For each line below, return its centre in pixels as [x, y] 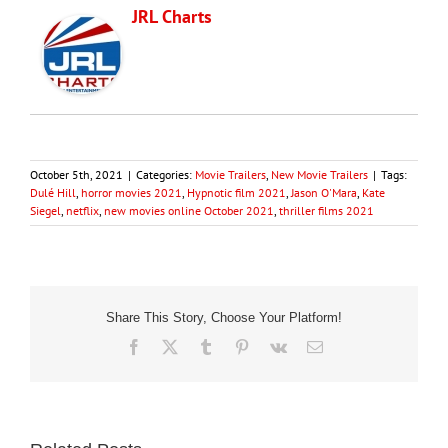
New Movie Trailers [319, 174]
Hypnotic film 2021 [236, 192]
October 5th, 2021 [76, 174]
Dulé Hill [53, 192]
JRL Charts [172, 16]
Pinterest [275, 345]
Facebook [171, 345]
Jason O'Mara [324, 192]
